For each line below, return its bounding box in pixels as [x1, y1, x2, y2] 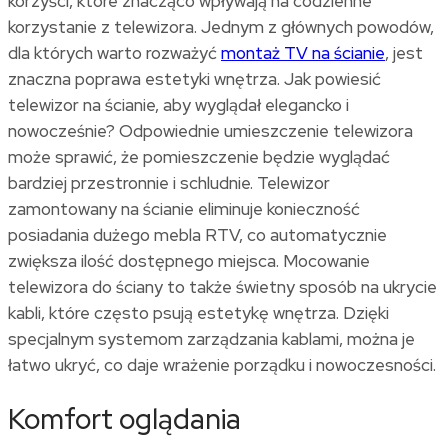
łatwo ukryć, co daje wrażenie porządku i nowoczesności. [8, 354, 440, 377]
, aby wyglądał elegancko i [155, 94, 349, 117]
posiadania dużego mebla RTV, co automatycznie [8, 224, 387, 247]
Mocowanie [283, 250, 370, 273]
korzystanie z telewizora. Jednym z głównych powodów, [8, 16, 434, 39]
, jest [385, 42, 423, 65]
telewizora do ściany [8, 276, 163, 299]
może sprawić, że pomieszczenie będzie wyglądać [8, 146, 390, 169]
